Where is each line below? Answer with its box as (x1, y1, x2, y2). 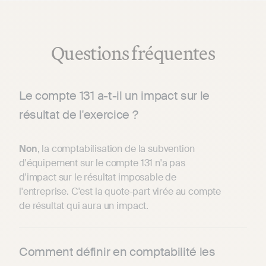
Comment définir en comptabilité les (19, 243, 216, 259)
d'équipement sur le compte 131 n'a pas (19, 156, 185, 169)
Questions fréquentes (50, 40, 216, 65)
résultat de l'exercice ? (19, 106, 138, 122)
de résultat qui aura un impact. (19, 199, 151, 212)
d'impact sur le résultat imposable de (19, 170, 177, 183)
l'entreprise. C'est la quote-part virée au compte (19, 185, 221, 198)
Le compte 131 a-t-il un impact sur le (19, 87, 210, 103)
